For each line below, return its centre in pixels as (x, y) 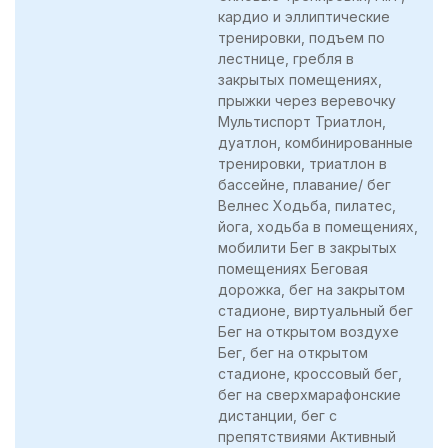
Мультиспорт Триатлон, (302, 121)
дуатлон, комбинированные (315, 142)
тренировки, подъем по (301, 37)
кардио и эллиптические (304, 16)
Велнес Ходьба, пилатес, (307, 205)
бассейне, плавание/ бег (304, 184)
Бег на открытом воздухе (308, 331)
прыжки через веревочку (307, 100)
